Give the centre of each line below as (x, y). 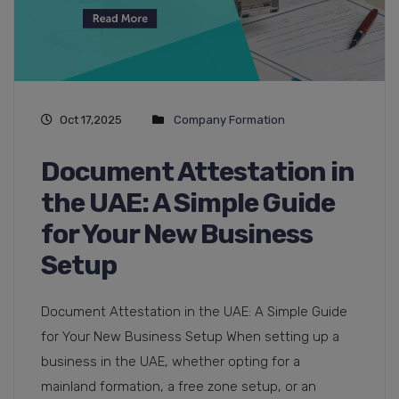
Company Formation (229, 119)
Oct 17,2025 (91, 119)
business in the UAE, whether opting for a (171, 361)
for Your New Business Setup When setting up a (190, 336)
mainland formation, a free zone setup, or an (179, 386)
